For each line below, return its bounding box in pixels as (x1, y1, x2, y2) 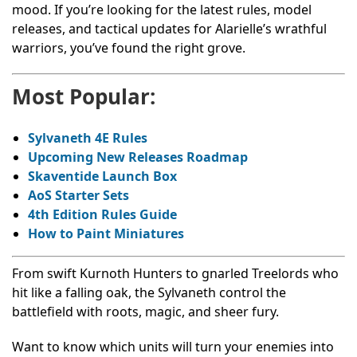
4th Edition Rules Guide (28, 205, 177, 223)
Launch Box (102, 167, 177, 185)
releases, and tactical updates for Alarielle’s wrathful (12, 19, 327, 37)
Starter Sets (55, 186, 129, 204)
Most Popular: (12, 81, 155, 111)
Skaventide (28, 167, 99, 185)
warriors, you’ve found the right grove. (12, 38, 245, 57)
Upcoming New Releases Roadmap (28, 147, 248, 166)
